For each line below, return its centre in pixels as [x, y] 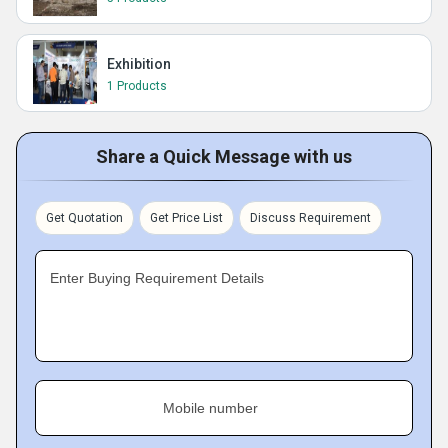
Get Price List [186, 218]
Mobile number [210, 408]
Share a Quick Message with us [224, 156]
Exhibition [139, 64]
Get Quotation [84, 218]
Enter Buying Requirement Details [157, 278]
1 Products [137, 86]
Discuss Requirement [310, 218]
